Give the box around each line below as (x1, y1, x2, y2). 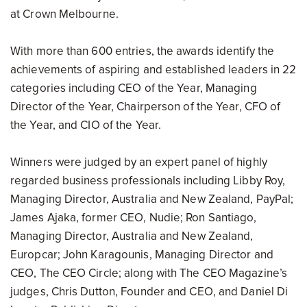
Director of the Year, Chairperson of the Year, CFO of (10, 99, 281, 114)
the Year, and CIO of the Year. (10, 118, 162, 132)
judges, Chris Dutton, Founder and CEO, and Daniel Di (10, 284, 288, 299)
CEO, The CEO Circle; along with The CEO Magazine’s (10, 266, 288, 280)
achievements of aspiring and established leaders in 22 (10, 62, 297, 77)
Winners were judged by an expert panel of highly (10, 155, 267, 169)
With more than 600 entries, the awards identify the (10, 44, 275, 58)
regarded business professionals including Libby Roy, (10, 173, 286, 188)
